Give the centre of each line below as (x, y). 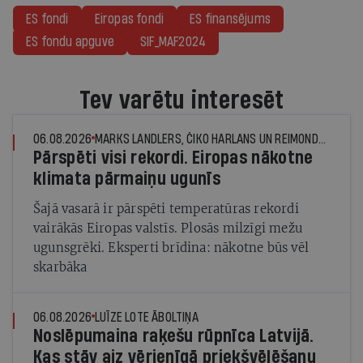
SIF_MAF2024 (173, 42)
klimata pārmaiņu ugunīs (127, 179)
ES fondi (47, 19)
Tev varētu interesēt (181, 100)
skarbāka (60, 267)
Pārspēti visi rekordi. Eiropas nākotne (173, 158)
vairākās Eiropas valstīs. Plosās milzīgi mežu (168, 228)
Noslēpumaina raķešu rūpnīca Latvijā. (173, 336)
